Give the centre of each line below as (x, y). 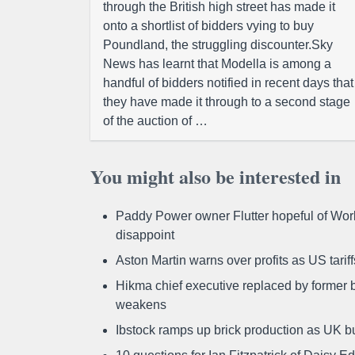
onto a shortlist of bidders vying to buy (208, 26)
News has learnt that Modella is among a (217, 64)
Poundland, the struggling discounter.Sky (218, 45)
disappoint (145, 235)
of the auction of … (155, 121)
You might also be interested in (216, 176)
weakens (141, 305)
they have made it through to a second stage (227, 102)
